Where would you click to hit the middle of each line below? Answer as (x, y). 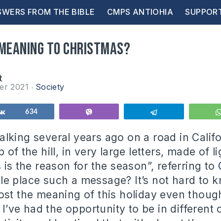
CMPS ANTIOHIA (140, 12)
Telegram (178, 112)
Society (50, 87)
